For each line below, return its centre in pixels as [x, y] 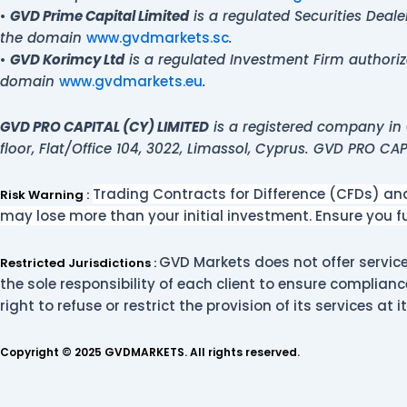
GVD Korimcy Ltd [67, 59]
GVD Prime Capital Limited [99, 15]
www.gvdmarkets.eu [131, 81]
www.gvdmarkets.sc [158, 37]
